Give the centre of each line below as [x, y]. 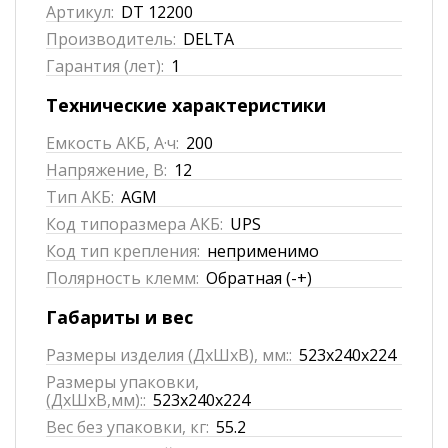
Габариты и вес [119, 316]
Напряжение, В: [106, 169]
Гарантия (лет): [105, 65]
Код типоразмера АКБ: [134, 223]
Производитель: [111, 38]
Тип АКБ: [80, 196]
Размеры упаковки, [122, 381]
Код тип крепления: [123, 250]
